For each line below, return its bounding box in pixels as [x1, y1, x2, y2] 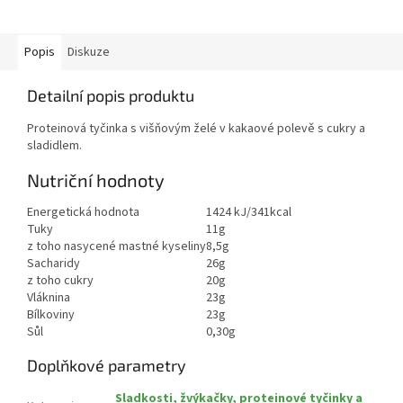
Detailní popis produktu [27, 85, 194, 106]
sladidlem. [27, 137, 82, 156]
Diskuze [67, 43, 110, 62]
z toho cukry [27, 272, 94, 291]
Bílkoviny [27, 306, 75, 325]
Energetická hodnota [27, 203, 139, 222]
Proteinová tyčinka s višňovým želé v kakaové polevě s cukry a [27, 120, 365, 139]
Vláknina [27, 289, 70, 308]
